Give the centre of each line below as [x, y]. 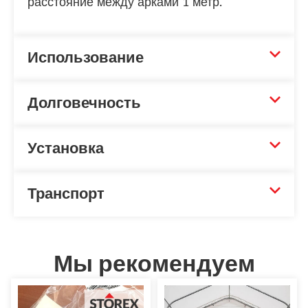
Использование [86, 58]
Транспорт [66, 194]
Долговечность [84, 103]
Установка [66, 149]
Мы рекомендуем [154, 265]
